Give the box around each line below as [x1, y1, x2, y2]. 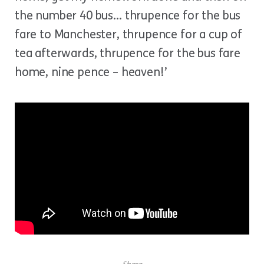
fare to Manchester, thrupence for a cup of [15, 28, 242, 41]
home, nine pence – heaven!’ [15, 65, 167, 79]
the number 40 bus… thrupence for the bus [15, 9, 241, 22]
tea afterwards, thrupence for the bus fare [15, 47, 240, 60]
